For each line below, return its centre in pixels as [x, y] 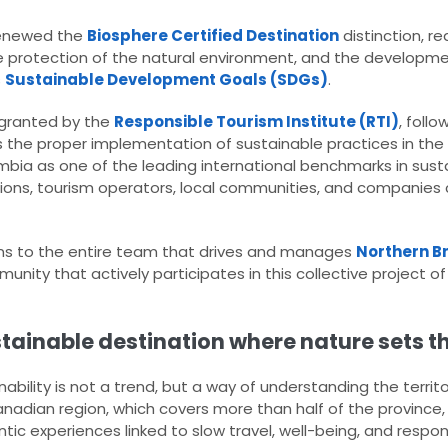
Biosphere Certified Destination [213, 36]
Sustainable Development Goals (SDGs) [166, 80]
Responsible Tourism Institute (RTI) [256, 122]
